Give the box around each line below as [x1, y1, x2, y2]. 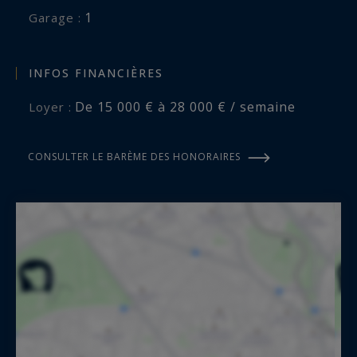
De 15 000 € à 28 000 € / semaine [75, 97, 296, 116]
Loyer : [36, 98, 72, 115]
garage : [38, 10, 81, 26]
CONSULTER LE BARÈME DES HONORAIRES [28, 149, 241, 163]
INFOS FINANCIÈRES [29, 65, 163, 80]
